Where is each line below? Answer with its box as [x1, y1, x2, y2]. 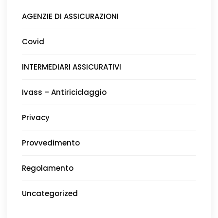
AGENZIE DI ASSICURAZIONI [22, 11, 119, 21]
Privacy [22, 112, 50, 123]
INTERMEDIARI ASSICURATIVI [22, 61, 121, 72]
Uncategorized [22, 188, 78, 199]
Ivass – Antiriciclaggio [22, 87, 107, 97]
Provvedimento [22, 137, 80, 148]
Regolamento [22, 163, 73, 173]
